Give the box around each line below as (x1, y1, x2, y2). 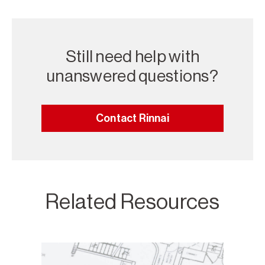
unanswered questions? (47, 66, 218, 85)
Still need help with (65, 47, 200, 66)
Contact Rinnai (96, 111, 169, 125)
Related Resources (45, 189, 220, 214)
